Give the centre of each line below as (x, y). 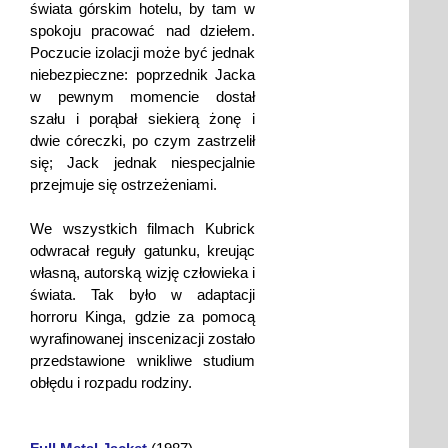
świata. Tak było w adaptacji (142, 295)
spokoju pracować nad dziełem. (142, 31)
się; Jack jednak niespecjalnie (142, 163)
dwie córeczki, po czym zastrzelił (142, 141)
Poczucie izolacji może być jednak (142, 53)
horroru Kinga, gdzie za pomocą (142, 317)
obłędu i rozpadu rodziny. (111, 383)
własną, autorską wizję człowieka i (142, 273)
